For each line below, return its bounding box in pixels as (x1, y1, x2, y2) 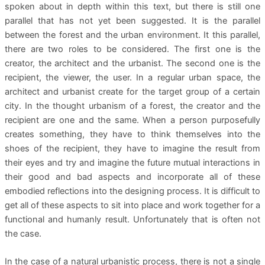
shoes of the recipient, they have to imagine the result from (4, 143, 261, 154)
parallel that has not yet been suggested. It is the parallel (4, 15, 261, 26)
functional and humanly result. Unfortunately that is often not (4, 214, 261, 225)
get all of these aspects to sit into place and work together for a (4, 199, 261, 211)
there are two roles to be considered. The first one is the (4, 43, 261, 54)
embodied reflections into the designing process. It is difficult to (4, 185, 261, 196)
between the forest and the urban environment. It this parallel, (4, 29, 261, 40)
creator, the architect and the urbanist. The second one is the (4, 57, 261, 69)
